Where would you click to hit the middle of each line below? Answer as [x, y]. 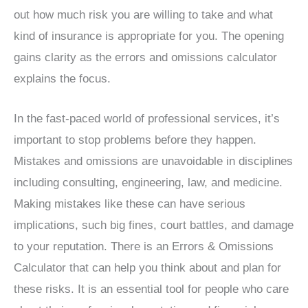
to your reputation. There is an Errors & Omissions [144, 246]
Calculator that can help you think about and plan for [147, 267]
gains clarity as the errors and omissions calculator [145, 57]
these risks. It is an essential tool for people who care [151, 289]
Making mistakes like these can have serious [130, 203]
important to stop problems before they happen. [135, 140]
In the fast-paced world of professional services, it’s [147, 118]
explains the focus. [62, 78]
